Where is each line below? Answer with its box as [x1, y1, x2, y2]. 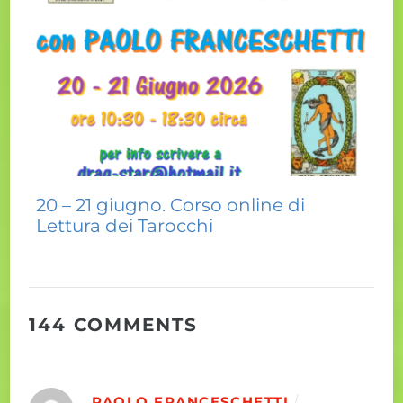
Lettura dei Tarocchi [36, 214, 214, 237]
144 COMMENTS [29, 313, 199, 336]
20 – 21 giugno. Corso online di [36, 193, 306, 216]
